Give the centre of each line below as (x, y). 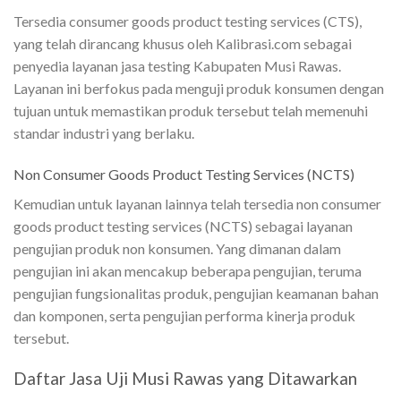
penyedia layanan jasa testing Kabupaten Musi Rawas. (177, 65)
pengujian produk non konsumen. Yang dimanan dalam (177, 248)
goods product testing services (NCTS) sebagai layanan (183, 226)
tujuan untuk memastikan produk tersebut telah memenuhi (191, 110)
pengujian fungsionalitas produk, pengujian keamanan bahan (196, 293)
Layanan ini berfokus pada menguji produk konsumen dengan (199, 88)
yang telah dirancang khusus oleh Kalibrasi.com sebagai (183, 43)
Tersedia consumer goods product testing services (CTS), (188, 21)
